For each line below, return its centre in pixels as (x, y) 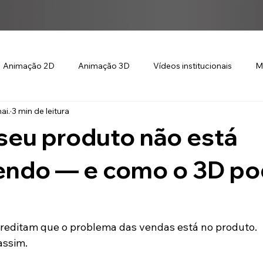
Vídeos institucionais (193, 65)
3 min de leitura (41, 111)
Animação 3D (104, 65)
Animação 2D (29, 65)
